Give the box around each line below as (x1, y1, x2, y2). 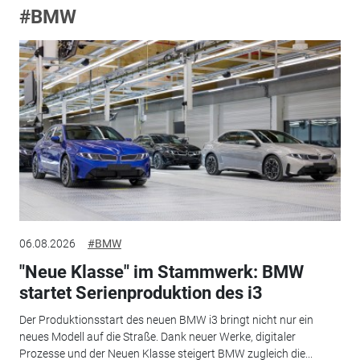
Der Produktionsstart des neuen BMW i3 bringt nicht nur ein (18, 313, 313, 327)
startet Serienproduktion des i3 (18, 282, 263, 303)
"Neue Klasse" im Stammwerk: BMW (18, 261, 304, 282)
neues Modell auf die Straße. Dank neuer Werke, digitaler (18, 330, 296, 344)
